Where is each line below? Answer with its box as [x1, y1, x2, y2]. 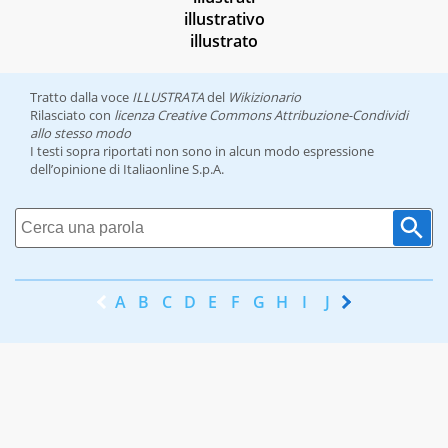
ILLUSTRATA [132, 88, 204, 107]
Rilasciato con [30, 106, 114, 125]
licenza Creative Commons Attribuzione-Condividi [114, 106, 408, 125]
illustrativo [183, 8, 265, 31]
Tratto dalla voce [30, 88, 132, 107]
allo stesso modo [30, 124, 131, 143]
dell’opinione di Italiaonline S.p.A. [30, 160, 224, 179]
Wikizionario [228, 88, 301, 107]
